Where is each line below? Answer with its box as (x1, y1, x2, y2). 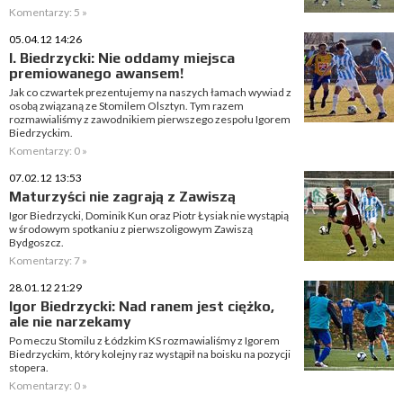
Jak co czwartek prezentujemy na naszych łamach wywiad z (9, 85, 291, 99)
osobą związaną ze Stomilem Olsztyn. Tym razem (9, 99, 244, 112)
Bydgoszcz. (9, 236, 64, 249)
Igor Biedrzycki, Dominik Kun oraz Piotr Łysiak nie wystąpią (9, 209, 289, 222)
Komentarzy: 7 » (9, 254, 87, 267)
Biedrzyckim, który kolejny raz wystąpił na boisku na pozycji (9, 347, 291, 361)
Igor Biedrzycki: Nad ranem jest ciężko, (9, 298, 274, 315)
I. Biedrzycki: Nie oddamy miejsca (9, 49, 235, 67)
